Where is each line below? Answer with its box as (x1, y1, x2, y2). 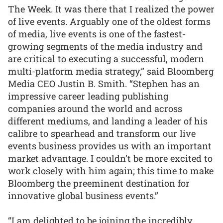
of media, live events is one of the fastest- (8, 27, 186, 40)
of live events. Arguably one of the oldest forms (8, 15, 211, 27)
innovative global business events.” (8, 189, 158, 202)
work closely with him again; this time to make (8, 164, 214, 177)
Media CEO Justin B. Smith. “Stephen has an (8, 77, 200, 90)
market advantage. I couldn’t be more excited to (8, 152, 213, 164)
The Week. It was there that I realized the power (8, 2, 215, 15)
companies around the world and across (8, 102, 182, 114)
